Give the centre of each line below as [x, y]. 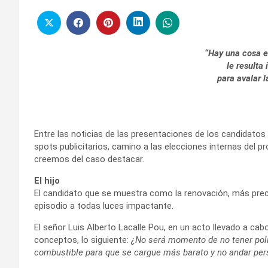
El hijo [47, 180]
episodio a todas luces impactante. [104, 205]
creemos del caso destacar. [89, 159]
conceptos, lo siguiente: [81, 240]
